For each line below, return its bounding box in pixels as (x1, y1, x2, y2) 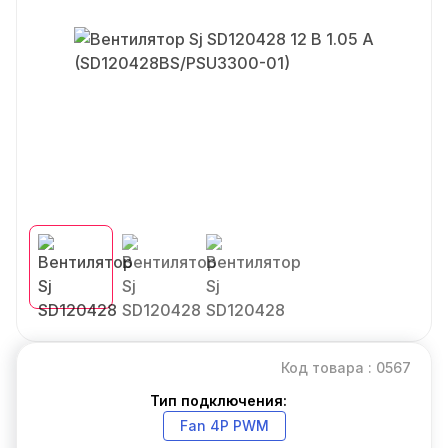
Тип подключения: (149, 392, 287, 409)
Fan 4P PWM (179, 417, 269, 434)
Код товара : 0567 (281, 359, 411, 376)
